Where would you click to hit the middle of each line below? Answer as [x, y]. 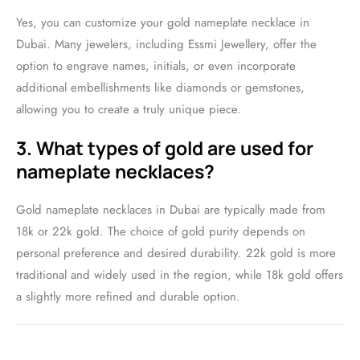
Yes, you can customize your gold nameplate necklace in [163, 22]
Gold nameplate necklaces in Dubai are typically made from [171, 210]
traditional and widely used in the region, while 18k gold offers [180, 275]
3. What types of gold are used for [165, 148]
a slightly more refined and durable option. [128, 297]
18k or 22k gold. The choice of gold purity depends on [161, 231]
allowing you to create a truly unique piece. [129, 109]
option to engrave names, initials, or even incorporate [156, 66]
